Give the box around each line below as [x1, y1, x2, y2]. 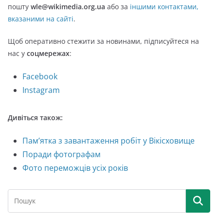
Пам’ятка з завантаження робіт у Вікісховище [22, 135, 197, 146]
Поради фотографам [22, 149, 101, 160]
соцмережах [25, 49, 70, 58]
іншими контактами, [130, 2, 199, 11]
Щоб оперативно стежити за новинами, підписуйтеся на [8, 36, 199, 46]
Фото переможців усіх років [22, 163, 128, 173]
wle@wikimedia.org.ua [31, 2, 105, 11]
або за [105, 2, 130, 11]
